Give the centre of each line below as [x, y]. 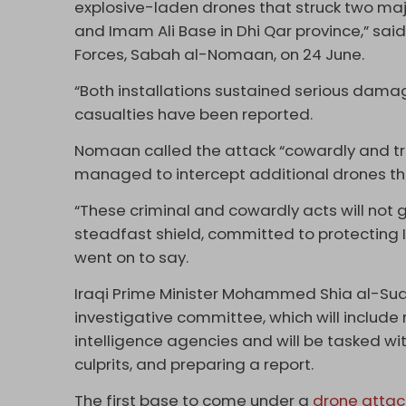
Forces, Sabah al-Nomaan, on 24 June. [222, 54]
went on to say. [134, 257]
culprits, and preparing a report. [196, 364]
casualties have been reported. [196, 114]
